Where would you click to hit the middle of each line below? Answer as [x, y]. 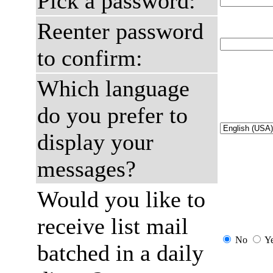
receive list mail [113, 226]
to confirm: [90, 58]
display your [95, 142]
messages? [87, 169]
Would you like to [121, 199]
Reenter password [120, 31]
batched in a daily [120, 253]
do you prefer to [112, 115]
